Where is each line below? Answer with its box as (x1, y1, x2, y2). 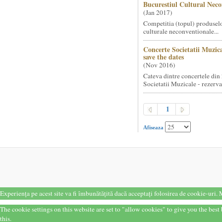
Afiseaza (143, 124, 165, 130)
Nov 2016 (145, 60, 173, 69)
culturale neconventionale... (143, 27, 219, 36)
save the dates (143, 52, 184, 62)
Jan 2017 (145, 8, 170, 17)
